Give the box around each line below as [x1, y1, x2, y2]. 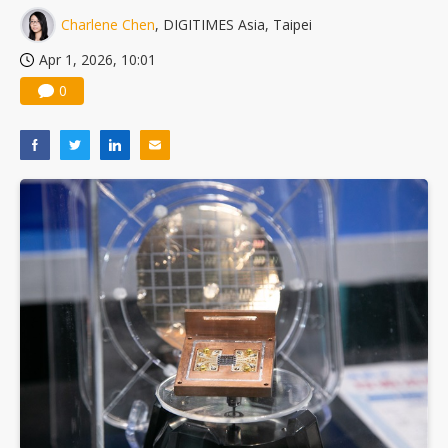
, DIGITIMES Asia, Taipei [155, 15, 312, 35]
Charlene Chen [61, 15, 155, 35]
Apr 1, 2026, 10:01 [39, 50, 156, 70]
